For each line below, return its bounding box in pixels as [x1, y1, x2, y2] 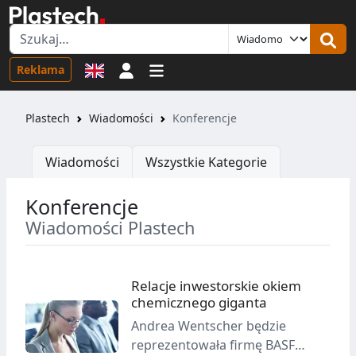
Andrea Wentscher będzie [131, 316, 287, 335]
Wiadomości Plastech [25, 216, 195, 240]
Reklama [17, 61, 64, 77]
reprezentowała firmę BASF [131, 335, 296, 354]
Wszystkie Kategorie [145, 153, 267, 172]
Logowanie [133, 60, 199, 78]
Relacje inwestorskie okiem [131, 277, 302, 296]
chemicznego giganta [131, 293, 268, 312]
